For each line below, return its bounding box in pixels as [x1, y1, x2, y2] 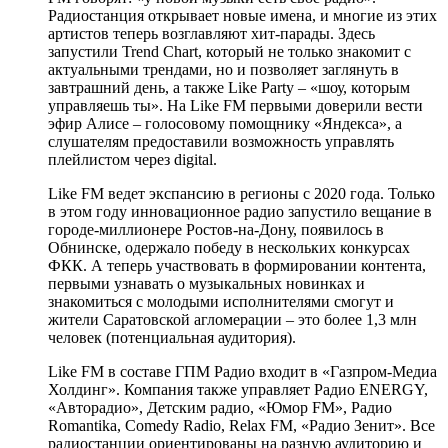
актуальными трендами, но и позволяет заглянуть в [48, 60, 399, 78]
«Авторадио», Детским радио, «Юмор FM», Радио [48, 398, 392, 416]
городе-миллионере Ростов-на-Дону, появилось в [48, 220, 384, 238]
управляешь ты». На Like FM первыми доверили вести [48, 96, 423, 114]
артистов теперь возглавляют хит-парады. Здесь [48, 24, 375, 42]
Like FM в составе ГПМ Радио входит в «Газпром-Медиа [48, 362, 437, 380]
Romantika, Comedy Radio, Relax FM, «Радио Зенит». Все [48, 416, 435, 434]
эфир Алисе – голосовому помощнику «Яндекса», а [48, 114, 402, 132]
